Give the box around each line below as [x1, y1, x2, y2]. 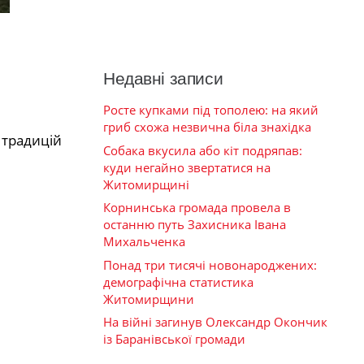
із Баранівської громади [103, 331, 245, 348]
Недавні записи [103, 69, 223, 89]
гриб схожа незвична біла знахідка [103, 119, 311, 136]
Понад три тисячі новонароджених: [103, 256, 317, 273]
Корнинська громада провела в [103, 199, 291, 216]
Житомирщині [103, 175, 189, 193]
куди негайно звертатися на [103, 158, 271, 175]
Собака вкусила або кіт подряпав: [103, 141, 302, 158]
